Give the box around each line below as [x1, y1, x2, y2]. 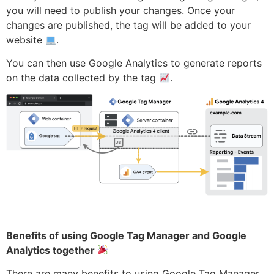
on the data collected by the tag [6, 72, 159, 84]
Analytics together [6, 243, 97, 256]
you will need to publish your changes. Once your [6, 4, 235, 17]
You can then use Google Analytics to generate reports [6, 57, 262, 70]
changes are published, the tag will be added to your [6, 19, 251, 32]
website [6, 34, 45, 46]
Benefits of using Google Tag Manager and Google [6, 229, 246, 242]
